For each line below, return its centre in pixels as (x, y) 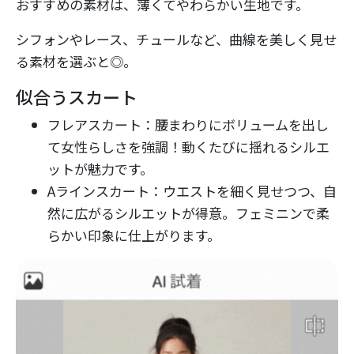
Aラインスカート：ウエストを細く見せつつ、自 (192, 191)
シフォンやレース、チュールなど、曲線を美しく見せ (176, 40)
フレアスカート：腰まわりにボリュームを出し (188, 125)
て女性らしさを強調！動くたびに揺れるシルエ (188, 147)
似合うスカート (77, 97)
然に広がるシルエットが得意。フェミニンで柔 (188, 213)
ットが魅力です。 (100, 169)
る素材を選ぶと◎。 (76, 62)
